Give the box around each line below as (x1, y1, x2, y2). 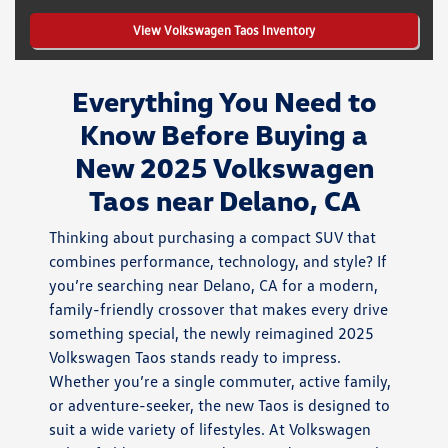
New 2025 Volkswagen (74, 150, 374, 185)
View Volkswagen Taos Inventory (133, 21, 315, 38)
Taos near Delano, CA (88, 183, 360, 218)
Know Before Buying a (80, 117, 368, 152)
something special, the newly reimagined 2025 (49, 323, 375, 344)
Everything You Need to (71, 84, 377, 119)
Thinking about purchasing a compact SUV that (49, 227, 377, 248)
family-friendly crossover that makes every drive (49, 299, 389, 320)
